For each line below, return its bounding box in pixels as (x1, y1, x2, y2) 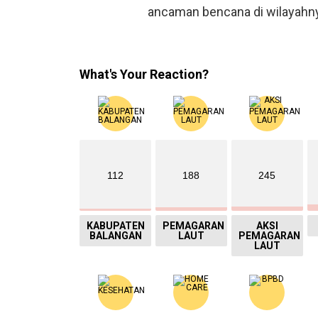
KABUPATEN (87, 220, 146, 232)
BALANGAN (89, 230, 142, 242)
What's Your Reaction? (79, 67, 209, 82)
